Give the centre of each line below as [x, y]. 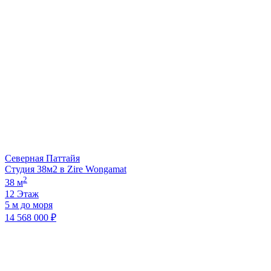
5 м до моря [29, 204]
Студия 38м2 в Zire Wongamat [66, 169]
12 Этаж [22, 194]
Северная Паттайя [42, 158]
